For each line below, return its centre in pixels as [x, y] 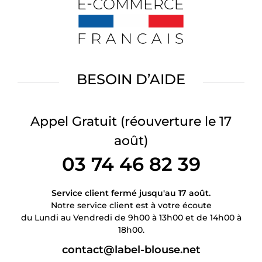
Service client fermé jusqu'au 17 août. [131, 193]
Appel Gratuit [75, 122]
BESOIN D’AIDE [131, 80]
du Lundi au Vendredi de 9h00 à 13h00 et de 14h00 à [131, 218]
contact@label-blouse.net [131, 250]
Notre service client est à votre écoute [131, 206]
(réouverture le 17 [176, 122]
